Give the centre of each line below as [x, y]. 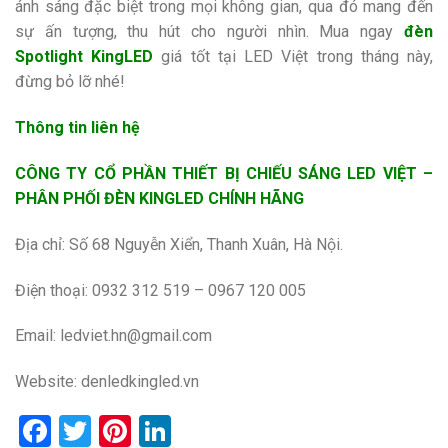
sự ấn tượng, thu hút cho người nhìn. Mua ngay [209, 32]
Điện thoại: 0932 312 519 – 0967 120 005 [160, 290]
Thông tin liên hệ [77, 128]
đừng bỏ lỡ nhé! [70, 82]
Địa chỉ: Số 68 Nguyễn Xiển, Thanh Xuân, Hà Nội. [179, 244]
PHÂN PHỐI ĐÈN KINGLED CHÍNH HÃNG [159, 199]
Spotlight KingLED [84, 57]
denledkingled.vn [140, 382]
